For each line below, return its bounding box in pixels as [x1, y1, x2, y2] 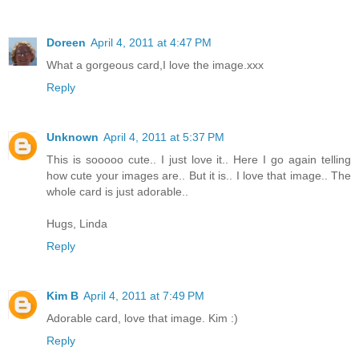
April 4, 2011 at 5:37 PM [103, 131, 224, 144]
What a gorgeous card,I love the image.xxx [46, 58, 264, 72]
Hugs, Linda [46, 217, 107, 231]
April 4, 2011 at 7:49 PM [83, 289, 204, 303]
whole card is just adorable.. [46, 185, 188, 199]
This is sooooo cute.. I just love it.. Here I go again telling [46, 153, 351, 167]
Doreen [46, 36, 86, 50]
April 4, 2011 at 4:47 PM [91, 36, 212, 50]
